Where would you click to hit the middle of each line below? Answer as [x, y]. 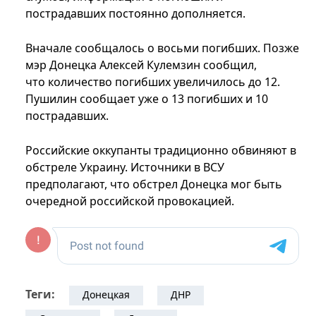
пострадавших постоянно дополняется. [135, 14]
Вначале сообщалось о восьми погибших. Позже [162, 48]
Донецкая [106, 295]
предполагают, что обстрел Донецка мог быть [154, 184]
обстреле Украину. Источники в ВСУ [125, 168]
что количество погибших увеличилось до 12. [153, 82]
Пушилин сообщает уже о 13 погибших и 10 [147, 99]
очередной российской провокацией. [130, 201]
